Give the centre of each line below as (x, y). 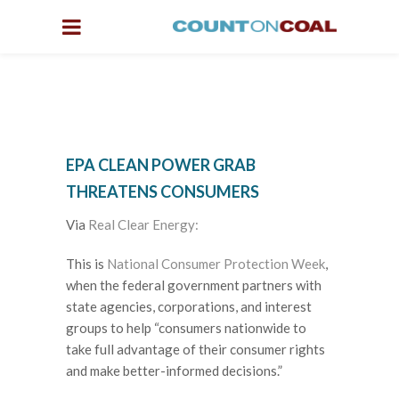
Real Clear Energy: (143, 224)
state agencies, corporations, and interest (189, 306)
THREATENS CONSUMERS (163, 191)
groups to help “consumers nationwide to (186, 327)
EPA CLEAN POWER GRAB (161, 165)
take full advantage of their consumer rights (195, 349)
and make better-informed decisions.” (174, 370)
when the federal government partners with (194, 285)
